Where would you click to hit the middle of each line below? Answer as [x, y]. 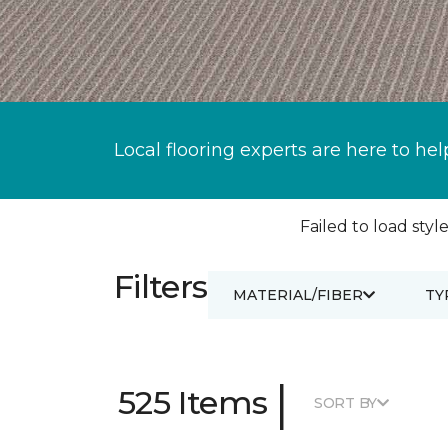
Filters [161, 286]
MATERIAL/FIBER [297, 294]
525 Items [193, 402]
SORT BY [345, 402]
